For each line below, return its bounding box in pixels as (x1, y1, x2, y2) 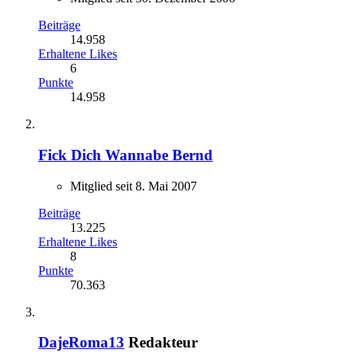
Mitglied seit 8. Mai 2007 (70, 178, 197, 193)
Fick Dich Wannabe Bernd (38, 146, 213, 163)
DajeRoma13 (38, 334, 124, 351)
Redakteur (128, 334, 198, 351)
